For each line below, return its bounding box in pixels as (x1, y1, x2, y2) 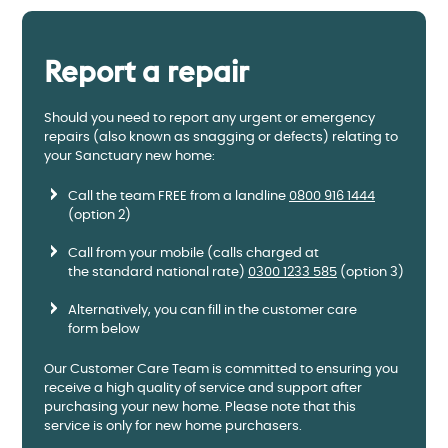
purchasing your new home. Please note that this (44, 400, 356, 414)
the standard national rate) (68, 265, 248, 279)
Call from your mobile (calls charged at (68, 246, 319, 260)
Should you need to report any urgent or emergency (44, 111, 375, 125)
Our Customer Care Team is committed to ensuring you (44, 362, 398, 376)
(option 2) (68, 208, 131, 222)
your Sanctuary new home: (44, 149, 215, 163)
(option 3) (337, 265, 404, 279)
